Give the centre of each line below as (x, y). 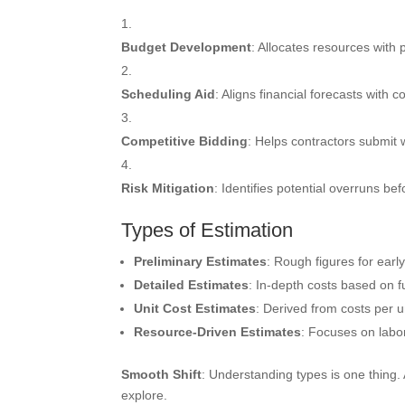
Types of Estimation (207, 230)
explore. (145, 395)
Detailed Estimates (192, 285)
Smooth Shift (162, 374)
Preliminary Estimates (201, 261)
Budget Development (187, 47)
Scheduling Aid (169, 94)
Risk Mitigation (168, 188)
